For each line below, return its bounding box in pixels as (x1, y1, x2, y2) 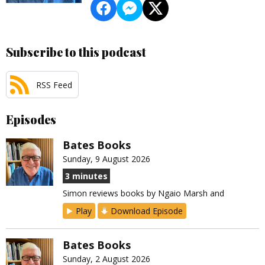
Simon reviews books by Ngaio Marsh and (63, 188, 224, 199)
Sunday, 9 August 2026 (63, 153, 150, 165)
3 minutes (65, 170, 108, 182)
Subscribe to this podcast (6, 44, 146, 60)
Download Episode (111, 205, 183, 217)
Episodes (6, 111, 56, 128)
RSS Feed (36, 79, 72, 91)
